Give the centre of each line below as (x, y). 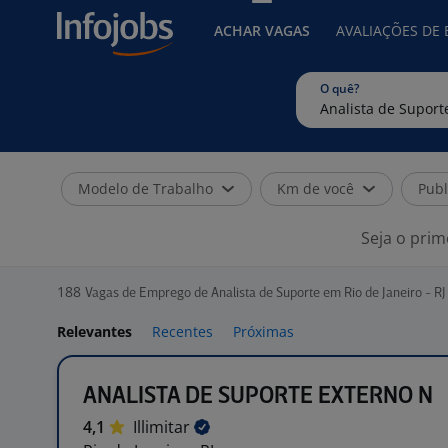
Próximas (263, 331)
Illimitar (163, 427)
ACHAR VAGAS (262, 30)
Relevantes (94, 331)
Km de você (315, 188)
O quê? (339, 88)
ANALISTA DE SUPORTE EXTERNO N (258, 396)
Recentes (182, 331)
